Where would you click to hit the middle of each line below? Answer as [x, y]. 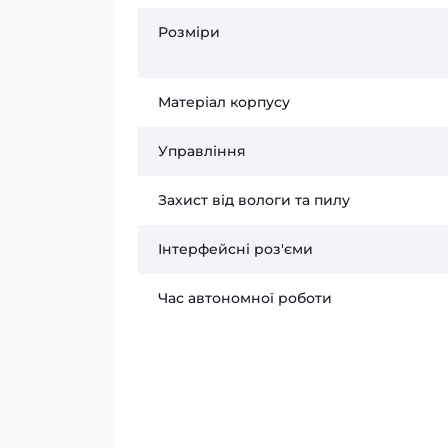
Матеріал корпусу [224, 102]
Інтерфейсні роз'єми [235, 249]
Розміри [189, 32]
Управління [202, 151]
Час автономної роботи [245, 298]
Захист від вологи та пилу [254, 200]
